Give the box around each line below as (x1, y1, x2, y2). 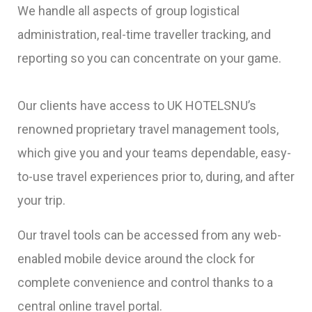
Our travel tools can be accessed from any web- (17, 228, 281, 243)
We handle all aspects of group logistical (17, 3, 240, 19)
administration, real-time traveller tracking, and (17, 27, 271, 42)
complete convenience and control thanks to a (17, 275, 273, 290)
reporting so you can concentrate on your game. (17, 51, 281, 66)
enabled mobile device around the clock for (17, 251, 255, 267)
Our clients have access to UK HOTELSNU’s (17, 98, 256, 114)
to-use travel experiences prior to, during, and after (17, 169, 295, 185)
